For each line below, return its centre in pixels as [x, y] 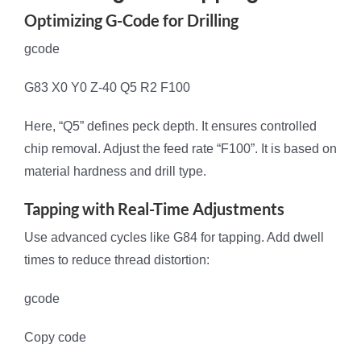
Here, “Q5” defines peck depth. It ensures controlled [170, 127]
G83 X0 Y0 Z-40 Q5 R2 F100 [107, 88]
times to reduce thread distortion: [117, 260]
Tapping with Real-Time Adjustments [154, 209]
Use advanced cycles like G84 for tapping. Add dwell [174, 238]
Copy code [55, 338]
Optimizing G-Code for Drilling [131, 21]
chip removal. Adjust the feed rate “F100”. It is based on [180, 149]
